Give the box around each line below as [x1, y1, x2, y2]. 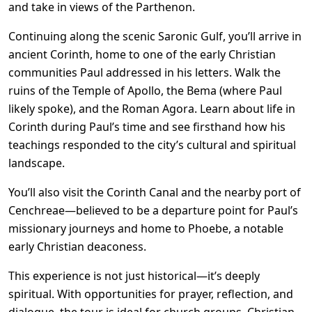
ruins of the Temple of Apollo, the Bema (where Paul [8, 83, 282, 98]
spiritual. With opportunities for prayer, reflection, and [8, 286, 293, 302]
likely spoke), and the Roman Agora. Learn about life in [8, 101, 295, 116]
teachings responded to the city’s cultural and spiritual [8, 137, 296, 153]
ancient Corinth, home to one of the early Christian [8, 47, 276, 62]
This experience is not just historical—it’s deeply [8, 268, 260, 283]
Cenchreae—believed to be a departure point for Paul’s [8, 203, 298, 218]
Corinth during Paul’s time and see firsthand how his [8, 119, 286, 134]
